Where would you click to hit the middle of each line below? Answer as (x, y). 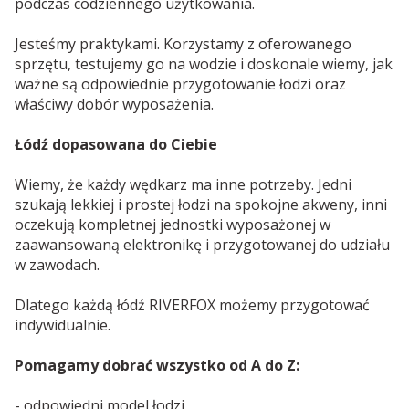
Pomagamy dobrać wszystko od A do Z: (157, 365)
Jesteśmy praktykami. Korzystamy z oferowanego (183, 43)
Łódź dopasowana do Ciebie (116, 144)
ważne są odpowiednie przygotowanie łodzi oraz (180, 84)
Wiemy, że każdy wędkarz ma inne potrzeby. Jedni (183, 184)
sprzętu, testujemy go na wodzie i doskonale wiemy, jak (204, 63)
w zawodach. (57, 264)
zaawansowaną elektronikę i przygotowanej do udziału (202, 244)
